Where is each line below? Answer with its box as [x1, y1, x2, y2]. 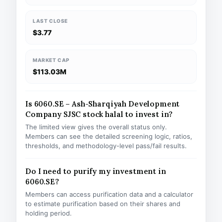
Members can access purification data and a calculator [25, 190, 193, 198]
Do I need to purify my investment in [25, 166, 166, 176]
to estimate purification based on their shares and [25, 200, 180, 208]
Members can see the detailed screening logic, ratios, [25, 132, 192, 140]
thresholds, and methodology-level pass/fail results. [25, 142, 187, 150]
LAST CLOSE [33, 18, 68, 24]
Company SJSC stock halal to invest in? [25, 110, 173, 119]
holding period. [25, 209, 72, 217]
